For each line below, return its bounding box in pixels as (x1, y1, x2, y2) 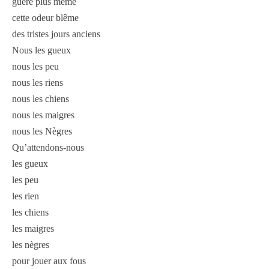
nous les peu (12, 61, 59, 72)
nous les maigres (12, 110, 74, 121)
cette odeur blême (12, 13, 79, 23)
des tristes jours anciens (12, 29, 100, 40)
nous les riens (12, 77, 63, 88)
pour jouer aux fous (12, 256, 86, 267)
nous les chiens (12, 94, 69, 104)
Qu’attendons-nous (12, 142, 84, 153)
